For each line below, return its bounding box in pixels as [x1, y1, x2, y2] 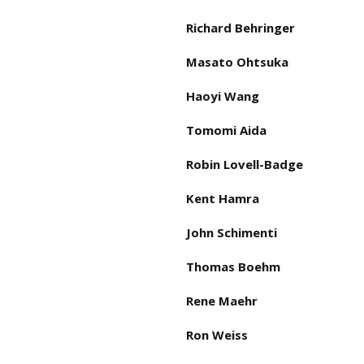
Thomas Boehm [186, 258, 280, 275]
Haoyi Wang [186, 88, 259, 105]
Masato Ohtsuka [186, 54, 288, 71]
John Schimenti [186, 224, 277, 241]
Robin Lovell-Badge [186, 156, 303, 173]
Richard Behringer [186, 19, 295, 37]
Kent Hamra [186, 190, 259, 207]
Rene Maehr [186, 292, 258, 310]
